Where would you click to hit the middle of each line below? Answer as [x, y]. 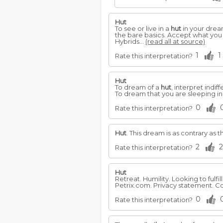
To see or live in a [143, 28]
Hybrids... [130, 41]
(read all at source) [175, 41]
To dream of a [138, 87]
